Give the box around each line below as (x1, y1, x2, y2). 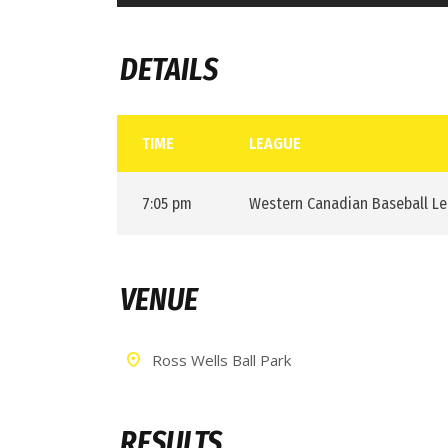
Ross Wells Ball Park (152, 350, 291, 370)
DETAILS (120, 52, 218, 88)
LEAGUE (249, 134, 301, 153)
